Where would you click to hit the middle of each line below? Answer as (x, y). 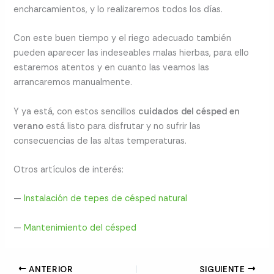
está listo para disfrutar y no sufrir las (122, 126)
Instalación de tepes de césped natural (106, 199)
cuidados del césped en (188, 111)
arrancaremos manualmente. (73, 83)
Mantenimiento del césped (80, 228)
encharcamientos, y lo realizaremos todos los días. (118, 9)
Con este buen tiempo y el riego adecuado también (123, 39)
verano (29, 126)
